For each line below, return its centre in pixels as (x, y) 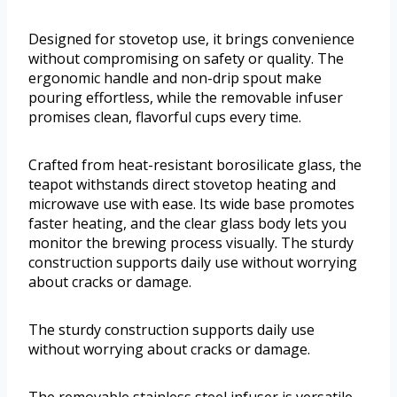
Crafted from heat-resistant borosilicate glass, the (195, 165)
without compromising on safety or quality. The (186, 59)
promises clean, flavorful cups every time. (165, 117)
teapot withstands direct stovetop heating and (182, 185)
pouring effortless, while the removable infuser (186, 98)
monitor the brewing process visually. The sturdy (191, 243)
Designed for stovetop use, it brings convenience (191, 39)
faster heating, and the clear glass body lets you (187, 224)
